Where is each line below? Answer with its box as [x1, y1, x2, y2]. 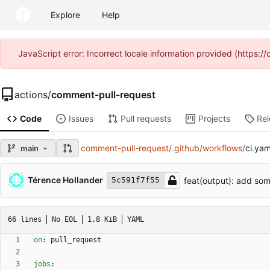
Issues [68, 113, 93, 124]
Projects [198, 113, 230, 124]
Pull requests [120, 113, 171, 124]
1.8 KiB [87, 215, 117, 224]
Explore [51, 9, 80, 20]
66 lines [8, 215, 42, 224]
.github [172, 143, 199, 154]
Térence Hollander [28, 175, 103, 186]
